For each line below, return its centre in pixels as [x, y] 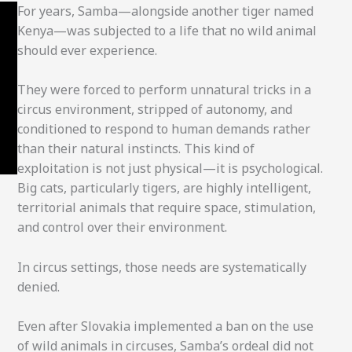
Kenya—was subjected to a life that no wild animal [167, 30]
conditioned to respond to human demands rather [163, 129]
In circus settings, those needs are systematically [161, 267]
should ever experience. [87, 50]
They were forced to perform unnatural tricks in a [164, 90]
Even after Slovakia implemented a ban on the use [165, 326]
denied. [38, 286]
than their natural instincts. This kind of [136, 149]
